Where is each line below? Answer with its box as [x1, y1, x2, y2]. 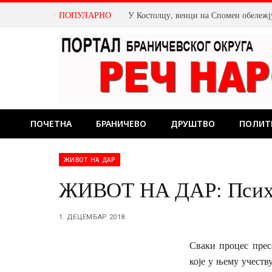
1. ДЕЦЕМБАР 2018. [59, 213, 127, 221]
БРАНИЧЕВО [96, 118, 146, 129]
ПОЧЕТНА [30, 118, 72, 129]
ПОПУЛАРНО [59, 8, 111, 21]
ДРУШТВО [171, 118, 215, 129]
